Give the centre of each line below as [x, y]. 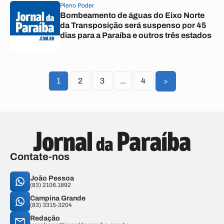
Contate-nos [40, 156]
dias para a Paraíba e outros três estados [136, 35]
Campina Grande [58, 198]
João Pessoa [52, 178]
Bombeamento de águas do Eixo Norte [132, 15]
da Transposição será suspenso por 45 [133, 25]
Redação [45, 218]
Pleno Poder [77, 5]
